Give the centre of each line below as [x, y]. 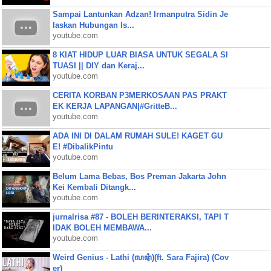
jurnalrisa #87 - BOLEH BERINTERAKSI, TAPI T [140, 217]
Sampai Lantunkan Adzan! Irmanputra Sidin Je [140, 14]
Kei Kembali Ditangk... [94, 187]
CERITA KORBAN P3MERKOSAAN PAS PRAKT [139, 95]
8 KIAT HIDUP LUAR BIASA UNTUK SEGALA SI [140, 55]
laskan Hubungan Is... [93, 25]
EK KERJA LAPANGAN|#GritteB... [115, 106]
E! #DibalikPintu [83, 147]
